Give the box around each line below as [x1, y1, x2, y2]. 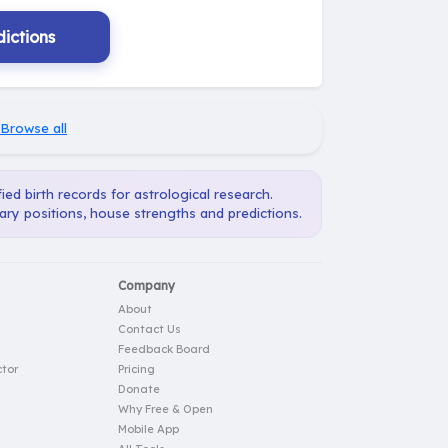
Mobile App [118, 422, 179, 437]
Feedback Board [118, 342, 210, 357]
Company [118, 278, 175, 294]
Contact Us [118, 322, 181, 337]
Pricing [118, 362, 155, 377]
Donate [118, 382, 160, 397]
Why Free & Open [118, 402, 213, 417]
